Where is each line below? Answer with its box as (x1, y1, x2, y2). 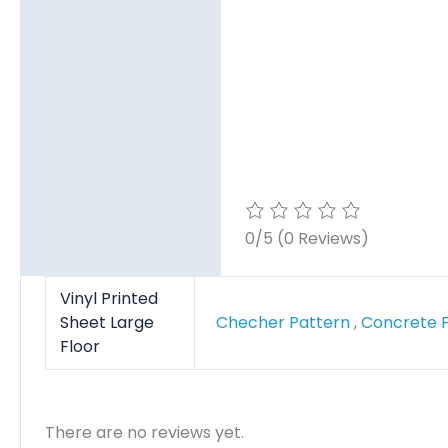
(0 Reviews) (277, 226, 369, 250)
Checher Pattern (216, 310, 355, 334)
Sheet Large (60, 310, 155, 334)
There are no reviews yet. (45, 420, 244, 444)
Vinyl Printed (60, 286, 159, 310)
